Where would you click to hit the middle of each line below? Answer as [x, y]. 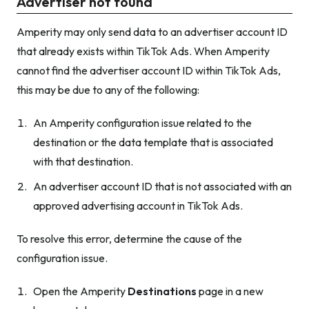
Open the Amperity [80, 291]
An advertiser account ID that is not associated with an [162, 187]
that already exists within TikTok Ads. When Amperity [143, 51]
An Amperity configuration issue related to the [142, 123]
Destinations [162, 291]
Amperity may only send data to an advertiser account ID [152, 32]
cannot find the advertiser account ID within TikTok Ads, [149, 71]
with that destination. [83, 162]
